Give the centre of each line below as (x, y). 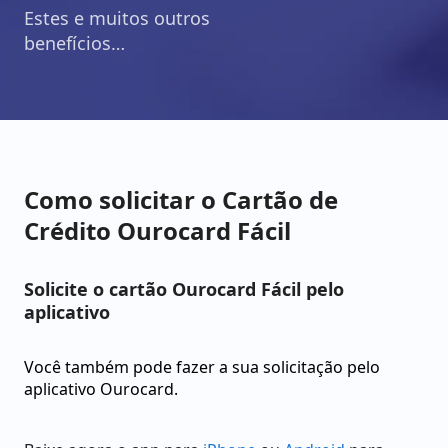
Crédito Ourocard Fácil (157, 230)
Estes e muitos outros (117, 18)
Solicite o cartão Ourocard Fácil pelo (184, 289)
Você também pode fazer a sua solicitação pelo (202, 367)
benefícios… (74, 43)
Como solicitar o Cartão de (181, 199)
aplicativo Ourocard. (101, 389)
